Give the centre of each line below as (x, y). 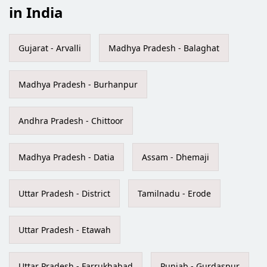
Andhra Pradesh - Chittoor (71, 121)
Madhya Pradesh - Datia (66, 157)
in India (36, 13)
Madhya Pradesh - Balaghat (164, 48)
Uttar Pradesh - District (64, 194)
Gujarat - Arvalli (50, 48)
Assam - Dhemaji (176, 157)
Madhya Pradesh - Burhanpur (78, 85)
